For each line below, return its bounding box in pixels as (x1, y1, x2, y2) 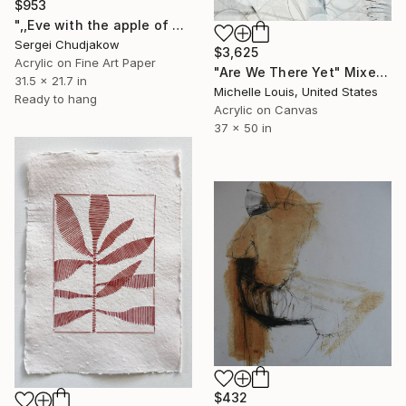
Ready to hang (14, 92, 97, 107)
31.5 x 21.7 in (14, 73, 87, 89)
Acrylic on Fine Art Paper (14, 55, 156, 71)
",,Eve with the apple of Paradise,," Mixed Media (172, 17, 185, 34)
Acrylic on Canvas (214, 101, 318, 117)
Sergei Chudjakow (14, 37, 120, 53)
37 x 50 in (214, 120, 272, 135)
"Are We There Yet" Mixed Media (375, 63, 388, 80)
